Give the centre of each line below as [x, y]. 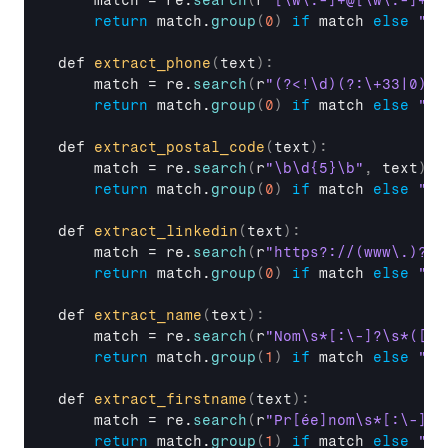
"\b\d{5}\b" [314, 168]
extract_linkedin [166, 231]
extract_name [148, 315]
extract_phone [152, 63]
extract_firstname [170, 399]
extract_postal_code [179, 147]
